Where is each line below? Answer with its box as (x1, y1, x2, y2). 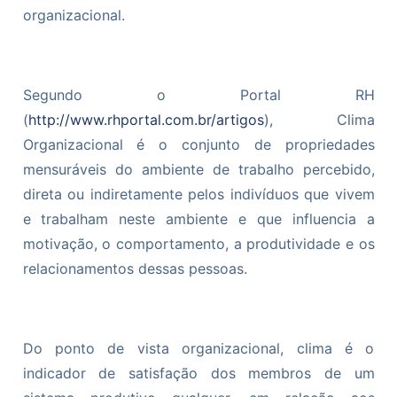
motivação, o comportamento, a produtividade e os (22, 235, 375, 253)
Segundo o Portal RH (22, 86, 375, 105)
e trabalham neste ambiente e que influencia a (22, 210, 375, 229)
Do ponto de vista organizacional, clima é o (22, 339, 375, 358)
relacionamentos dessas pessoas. (22, 260, 247, 278)
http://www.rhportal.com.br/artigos (27, 111, 264, 129)
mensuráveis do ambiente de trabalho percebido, (22, 160, 375, 179)
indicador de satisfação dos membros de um (22, 364, 375, 383)
